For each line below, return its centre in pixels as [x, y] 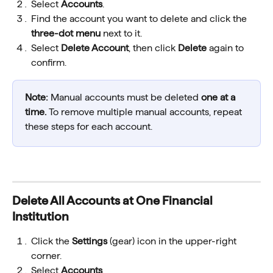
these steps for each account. [89, 127]
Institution [41, 217]
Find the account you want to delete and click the [140, 19]
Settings [90, 241]
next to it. [121, 34]
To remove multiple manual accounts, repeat [145, 112]
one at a [219, 97]
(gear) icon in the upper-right [173, 241]
